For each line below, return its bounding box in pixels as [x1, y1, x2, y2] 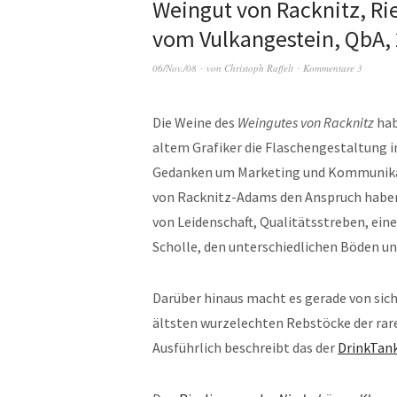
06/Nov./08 [152, 61, 197, 74]
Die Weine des [152, 113, 237, 131]
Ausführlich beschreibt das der [152, 339, 338, 356]
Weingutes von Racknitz [237, 113, 374, 131]
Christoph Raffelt [224, 61, 293, 74]
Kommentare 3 [303, 61, 362, 74]
